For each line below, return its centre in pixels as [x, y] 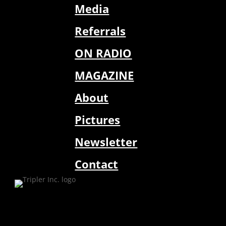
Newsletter [106, 142]
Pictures [98, 120]
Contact [97, 164]
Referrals [100, 31]
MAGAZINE [104, 75]
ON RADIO [103, 53]
